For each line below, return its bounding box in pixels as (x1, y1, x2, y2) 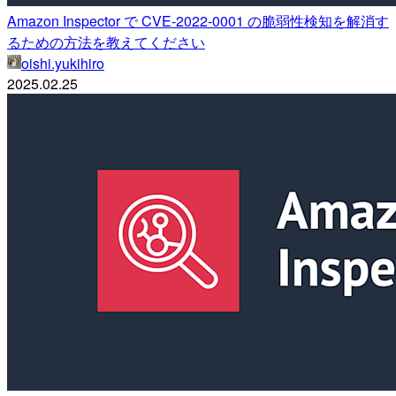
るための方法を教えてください (7, 32, 205, 53)
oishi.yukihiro (21, 53, 104, 74)
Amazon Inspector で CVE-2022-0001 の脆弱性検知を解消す (7, 11, 389, 32)
